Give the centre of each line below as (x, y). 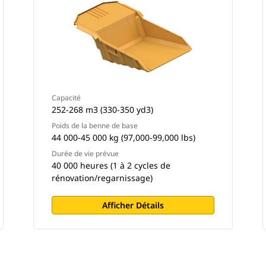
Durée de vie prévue (85, 153)
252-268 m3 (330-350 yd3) (102, 110)
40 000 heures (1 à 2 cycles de (111, 165)
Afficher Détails (133, 205)
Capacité (66, 98)
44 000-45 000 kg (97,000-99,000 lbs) (123, 137)
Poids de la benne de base (94, 126)
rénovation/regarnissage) (102, 178)
